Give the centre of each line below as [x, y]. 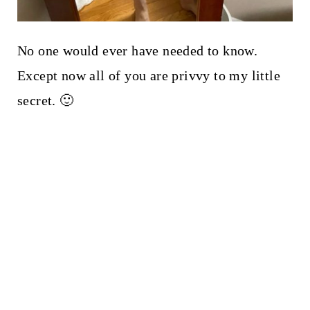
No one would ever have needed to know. [137, 51]
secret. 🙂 [45, 101]
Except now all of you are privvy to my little [148, 76]
